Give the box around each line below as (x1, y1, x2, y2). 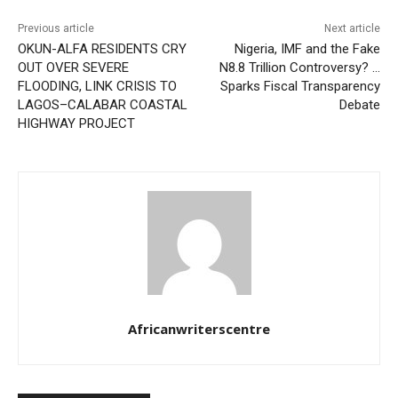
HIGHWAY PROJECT (18, 115, 135, 131)
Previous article (18, 21, 94, 35)
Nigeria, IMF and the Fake (234, 40, 380, 57)
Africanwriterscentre (128, 319, 270, 338)
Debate (338, 96, 380, 113)
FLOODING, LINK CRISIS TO (18, 77, 177, 94)
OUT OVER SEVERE (18, 59, 129, 76)
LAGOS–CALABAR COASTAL (18, 96, 187, 113)
